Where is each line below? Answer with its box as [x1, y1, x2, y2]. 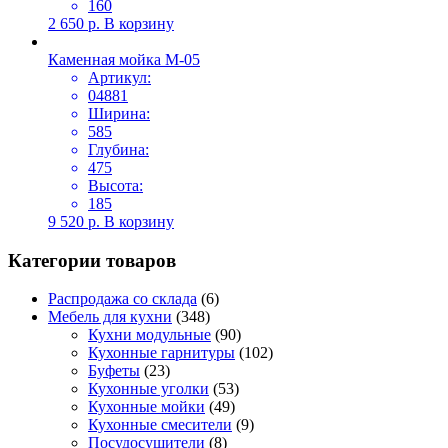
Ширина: [88, 104, 150, 122]
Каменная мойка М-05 [48, 50, 200, 68]
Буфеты [88, 362, 140, 380]
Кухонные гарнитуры [88, 344, 235, 362]
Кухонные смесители [88, 416, 232, 434]
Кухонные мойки [88, 398, 205, 416]
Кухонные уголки [88, 380, 209, 398]
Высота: [88, 176, 143, 194]
